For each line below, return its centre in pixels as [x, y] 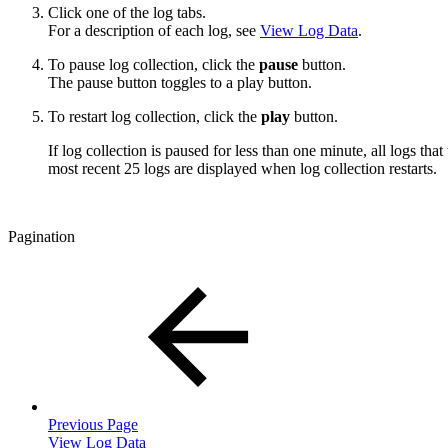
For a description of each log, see [154, 30]
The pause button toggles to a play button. [180, 82]
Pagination [41, 236]
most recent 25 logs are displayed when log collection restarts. [242, 168]
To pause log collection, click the [153, 64]
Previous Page [93, 424]
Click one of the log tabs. [127, 12]
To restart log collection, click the [154, 116]
